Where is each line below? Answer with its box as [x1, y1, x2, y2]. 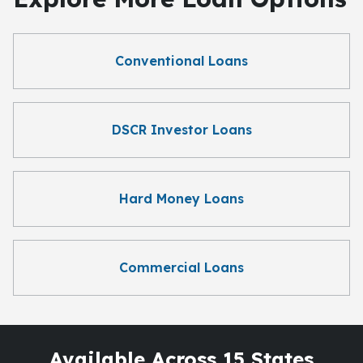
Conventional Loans [115, 53, 248, 69]
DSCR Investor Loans [111, 122, 252, 138]
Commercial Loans [119, 259, 244, 275]
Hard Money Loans [119, 190, 244, 207]
